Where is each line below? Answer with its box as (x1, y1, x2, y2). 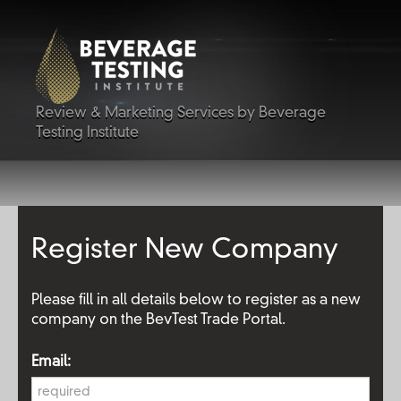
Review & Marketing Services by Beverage (36, 107, 326, 121)
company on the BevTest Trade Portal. (31, 313, 286, 328)
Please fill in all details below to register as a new (31, 294, 361, 308)
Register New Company (31, 237, 338, 264)
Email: (31, 355, 71, 370)
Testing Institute (36, 126, 139, 141)
